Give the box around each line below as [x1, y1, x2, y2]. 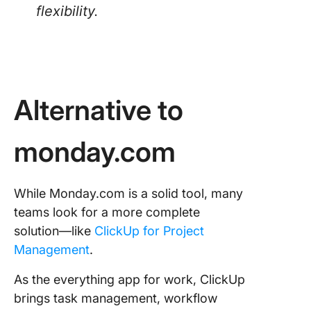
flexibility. [36, 3, 99, 19]
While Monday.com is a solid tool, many [14, 186, 243, 201]
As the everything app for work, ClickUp [14, 272, 245, 287]
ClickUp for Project [94, 224, 204, 238]
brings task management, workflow [14, 291, 217, 305]
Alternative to [14, 93, 183, 127]
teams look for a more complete [14, 205, 200, 219]
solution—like [14, 224, 94, 238]
